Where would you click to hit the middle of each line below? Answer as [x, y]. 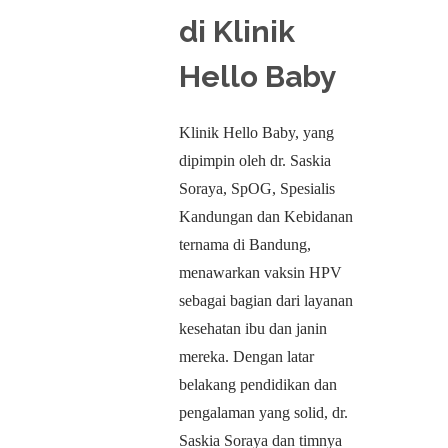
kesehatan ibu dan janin [253, 328]
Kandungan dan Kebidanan [266, 216]
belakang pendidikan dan [258, 384]
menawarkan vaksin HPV [260, 272]
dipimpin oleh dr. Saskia [255, 160]
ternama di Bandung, [245, 244]
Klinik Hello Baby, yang [256, 132]
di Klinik [237, 31]
